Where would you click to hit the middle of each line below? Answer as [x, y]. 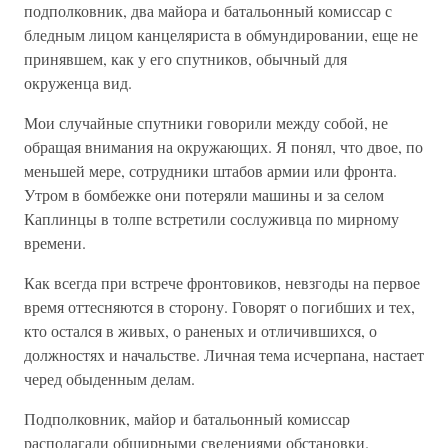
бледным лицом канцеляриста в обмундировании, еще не [221, 34]
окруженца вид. [78, 82]
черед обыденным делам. [109, 378]
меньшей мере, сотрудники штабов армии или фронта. [210, 170]
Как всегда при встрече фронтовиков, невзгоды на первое [222, 282]
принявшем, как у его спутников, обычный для [185, 58]
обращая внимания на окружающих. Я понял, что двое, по [223, 146]
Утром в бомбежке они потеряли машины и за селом [204, 194]
